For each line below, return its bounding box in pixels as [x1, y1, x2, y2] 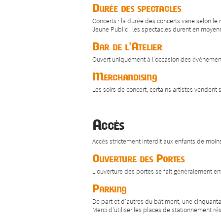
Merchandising [92, 70, 157, 83]
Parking [92, 182, 127, 195]
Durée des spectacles [92, 1, 181, 15]
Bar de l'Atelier [92, 40, 162, 53]
